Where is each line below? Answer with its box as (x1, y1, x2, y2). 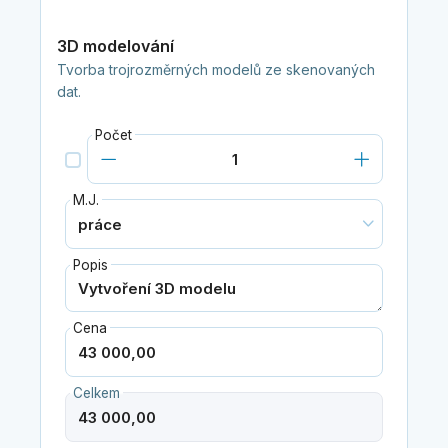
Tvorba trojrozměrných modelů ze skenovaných (56, 61, 375, 79)
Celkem (72, 385, 120, 402)
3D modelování (56, 36, 174, 57)
